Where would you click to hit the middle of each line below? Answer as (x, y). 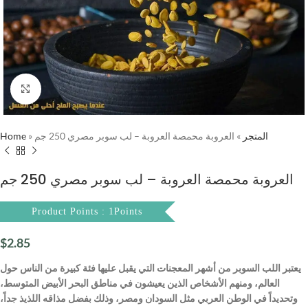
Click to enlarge (73, 89)
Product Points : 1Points (87, 211)
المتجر (255, 136)
